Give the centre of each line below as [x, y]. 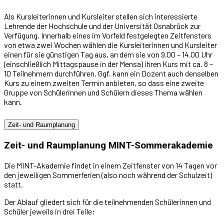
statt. [13, 184]
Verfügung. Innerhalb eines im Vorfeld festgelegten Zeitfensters [108, 35]
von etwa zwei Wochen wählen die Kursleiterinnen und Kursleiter [110, 44]
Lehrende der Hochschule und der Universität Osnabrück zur [102, 25]
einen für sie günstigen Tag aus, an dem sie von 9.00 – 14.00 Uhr [108, 54]
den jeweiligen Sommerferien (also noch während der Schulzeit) [108, 175]
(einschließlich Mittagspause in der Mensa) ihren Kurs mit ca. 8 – [108, 63]
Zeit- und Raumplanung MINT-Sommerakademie [108, 146]
